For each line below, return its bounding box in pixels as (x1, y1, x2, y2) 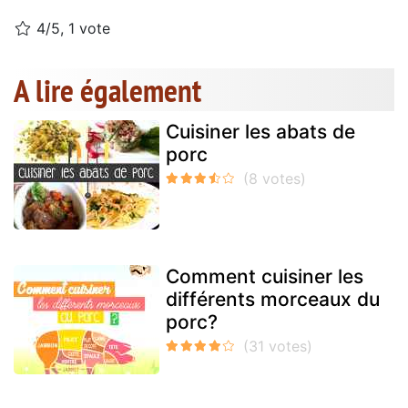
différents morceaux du (166, 288, 380, 311)
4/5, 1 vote (32, 19, 110, 38)
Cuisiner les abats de (166, 120, 355, 144)
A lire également (14, 69, 201, 112)
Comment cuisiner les (166, 265, 363, 289)
